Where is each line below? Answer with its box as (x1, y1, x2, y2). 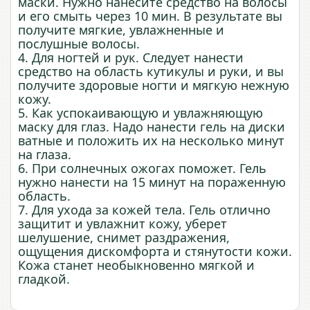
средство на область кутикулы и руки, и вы (18, 63, 284, 80)
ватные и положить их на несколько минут (18, 132, 284, 149)
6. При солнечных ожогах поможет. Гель (18, 160, 266, 177)
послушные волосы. (18, 35, 140, 53)
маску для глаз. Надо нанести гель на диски (18, 118, 285, 136)
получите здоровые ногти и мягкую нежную (18, 77, 289, 94)
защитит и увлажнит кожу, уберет (18, 215, 227, 232)
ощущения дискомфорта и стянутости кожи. (18, 243, 292, 260)
